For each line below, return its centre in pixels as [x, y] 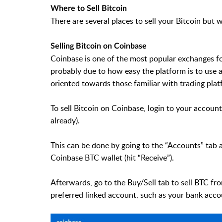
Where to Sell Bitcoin [89, 8]
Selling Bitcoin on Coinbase [99, 46]
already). [65, 120]
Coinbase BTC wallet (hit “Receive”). [112, 158]
